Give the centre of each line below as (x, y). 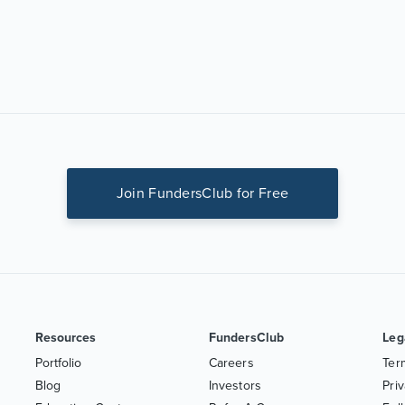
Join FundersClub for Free (202, 193)
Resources (66, 338)
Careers (231, 363)
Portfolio (58, 363)
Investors (235, 386)
